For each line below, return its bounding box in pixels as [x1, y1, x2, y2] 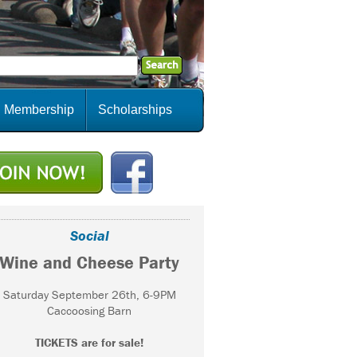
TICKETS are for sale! [35, 335, 143, 351]
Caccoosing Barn [47, 303, 131, 319]
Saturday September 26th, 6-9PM [2, 287, 176, 303]
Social [69, 226, 109, 245]
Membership [4, 103, 74, 116]
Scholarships [98, 103, 172, 116]
